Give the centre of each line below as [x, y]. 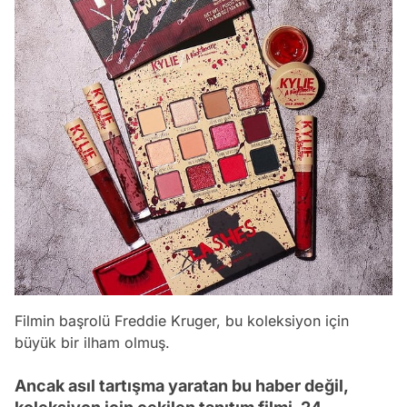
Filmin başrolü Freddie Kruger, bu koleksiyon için [182, 320]
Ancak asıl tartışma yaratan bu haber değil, [181, 385]
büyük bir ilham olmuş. [92, 342]
